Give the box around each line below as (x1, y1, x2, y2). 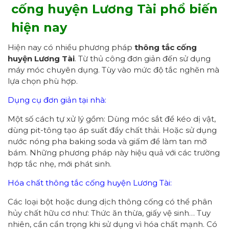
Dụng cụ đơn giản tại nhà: (8, 95, 106, 105)
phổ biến (160, 1, 218, 16)
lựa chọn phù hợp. (8, 76, 78, 86)
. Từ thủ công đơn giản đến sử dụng (75, 53, 211, 63)
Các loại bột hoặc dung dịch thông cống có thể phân (8, 196, 212, 207)
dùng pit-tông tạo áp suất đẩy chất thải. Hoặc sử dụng (8, 125, 217, 135)
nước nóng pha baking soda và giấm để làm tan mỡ (8, 136, 207, 146)
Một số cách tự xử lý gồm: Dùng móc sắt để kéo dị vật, (8, 113, 216, 124)
